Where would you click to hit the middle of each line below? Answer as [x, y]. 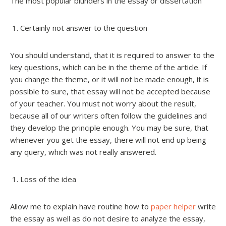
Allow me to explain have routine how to [80, 206]
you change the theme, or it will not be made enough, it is [109, 79]
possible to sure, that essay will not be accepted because [110, 91]
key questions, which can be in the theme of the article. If [108, 67]
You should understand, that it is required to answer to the [112, 55]
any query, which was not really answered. [83, 152]
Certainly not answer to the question [84, 27]
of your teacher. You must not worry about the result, [103, 103]
